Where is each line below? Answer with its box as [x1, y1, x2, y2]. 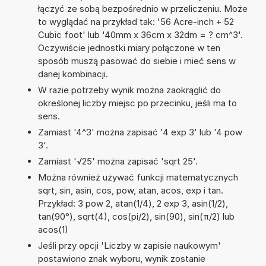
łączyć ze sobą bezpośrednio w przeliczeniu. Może [37, 2, 248, 14]
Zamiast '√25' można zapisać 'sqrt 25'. [37, 155, 198, 167]
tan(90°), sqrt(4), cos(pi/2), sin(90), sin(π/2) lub [37, 210, 235, 222]
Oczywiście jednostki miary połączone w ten [37, 42, 220, 53]
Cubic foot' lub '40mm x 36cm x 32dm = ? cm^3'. [37, 28, 243, 40]
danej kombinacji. [37, 68, 108, 80]
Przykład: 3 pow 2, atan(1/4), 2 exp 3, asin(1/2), [37, 197, 228, 209]
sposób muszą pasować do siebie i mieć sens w [37, 55, 236, 66]
